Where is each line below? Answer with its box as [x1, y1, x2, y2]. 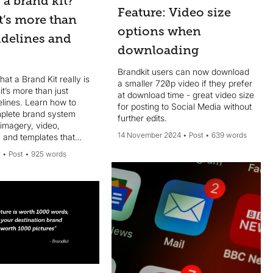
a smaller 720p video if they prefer [118, 78, 253, 89]
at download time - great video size [118, 90, 255, 101]
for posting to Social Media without [118, 101, 252, 112]
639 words [211, 130, 247, 140]
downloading [118, 43, 200, 58]
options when [118, 24, 202, 39]
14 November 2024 [118, 130, 182, 140]
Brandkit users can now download [118, 66, 250, 77]
